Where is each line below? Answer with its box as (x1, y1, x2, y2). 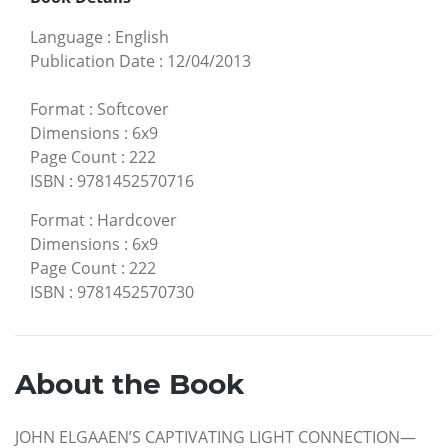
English (115, 25, 169, 48)
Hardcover (97, 208, 177, 231)
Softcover (97, 97, 169, 120)
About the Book (15, 366, 244, 401)
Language (30, 25, 103, 48)
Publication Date (30, 49, 155, 72)
